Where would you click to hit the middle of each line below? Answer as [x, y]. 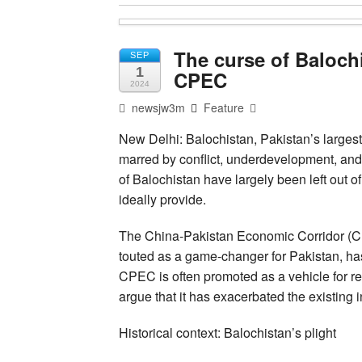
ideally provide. [162, 199]
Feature [224, 107]
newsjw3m [157, 107]
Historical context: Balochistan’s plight [227, 332]
